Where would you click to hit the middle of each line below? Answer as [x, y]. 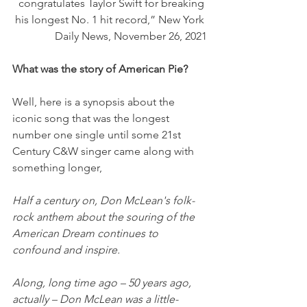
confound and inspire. [66, 249]
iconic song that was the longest [92, 118]
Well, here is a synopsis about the [95, 101]
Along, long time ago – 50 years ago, [103, 282]
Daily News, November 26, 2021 [131, 36]
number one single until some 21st [98, 134]
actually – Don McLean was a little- [95, 299]
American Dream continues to [87, 233]
